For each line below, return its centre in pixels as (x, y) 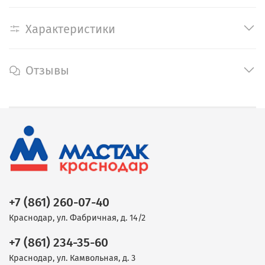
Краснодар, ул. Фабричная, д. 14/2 (77, 218)
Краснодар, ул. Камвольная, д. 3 (72, 258)
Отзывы (47, 70)
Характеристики (70, 29)
